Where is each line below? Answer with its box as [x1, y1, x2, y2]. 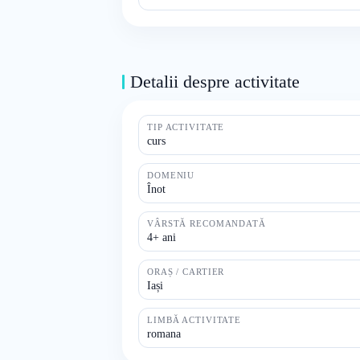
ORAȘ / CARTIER [147, 267, 225, 276]
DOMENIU [147, 170, 195, 180]
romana [147, 328, 181, 340]
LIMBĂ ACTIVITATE [147, 315, 242, 325]
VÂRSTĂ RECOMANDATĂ [147, 219, 266, 228]
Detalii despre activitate [130, 72, 300, 92]
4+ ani [147, 231, 176, 243]
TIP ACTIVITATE [147, 122, 225, 132]
